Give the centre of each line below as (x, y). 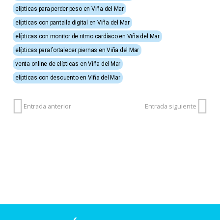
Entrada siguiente (171, 106)
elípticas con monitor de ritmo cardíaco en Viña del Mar (87, 36)
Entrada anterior (47, 106)
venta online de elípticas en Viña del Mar (68, 64)
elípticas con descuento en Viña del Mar (68, 78)
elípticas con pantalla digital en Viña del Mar (72, 23)
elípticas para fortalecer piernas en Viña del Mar (77, 50)
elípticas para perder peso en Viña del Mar (69, 9)
